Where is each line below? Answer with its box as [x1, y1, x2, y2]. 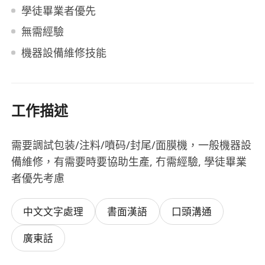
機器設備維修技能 [21, 45, 106, 60]
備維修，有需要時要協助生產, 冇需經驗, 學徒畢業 [11, 154, 247, 169]
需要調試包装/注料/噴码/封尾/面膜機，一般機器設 [11, 138, 252, 153]
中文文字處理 [23, 205, 84, 219]
